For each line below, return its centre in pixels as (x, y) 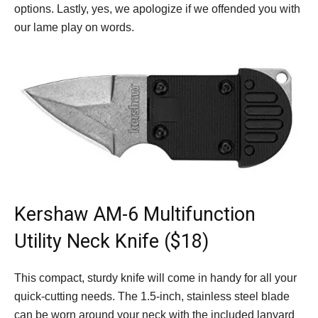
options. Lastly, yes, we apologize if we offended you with (157, 9)
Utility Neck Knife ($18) (111, 242)
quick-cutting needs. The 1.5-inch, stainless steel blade (152, 297)
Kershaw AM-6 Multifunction (135, 215)
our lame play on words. (74, 27)
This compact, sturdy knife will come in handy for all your (155, 278)
